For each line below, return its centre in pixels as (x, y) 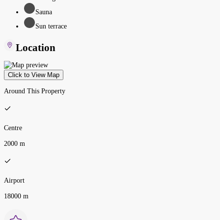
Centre (13, 128)
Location (36, 48)
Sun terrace (51, 26)
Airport (14, 180)
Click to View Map (34, 75)
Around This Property (35, 91)
